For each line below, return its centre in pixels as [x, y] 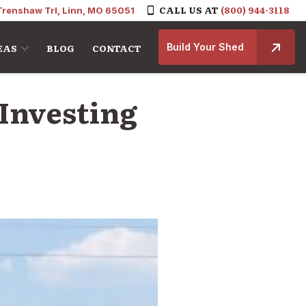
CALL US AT [189, 10]
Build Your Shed [206, 47]
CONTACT [117, 48]
